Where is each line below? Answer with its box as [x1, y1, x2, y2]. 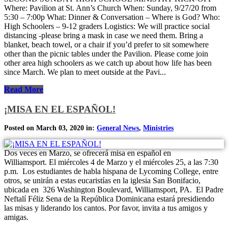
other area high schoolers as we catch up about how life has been [4, 58, 212, 67]
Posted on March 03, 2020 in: [4, 124, 97, 132]
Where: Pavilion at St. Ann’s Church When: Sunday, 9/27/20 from [4, 3, 216, 12]
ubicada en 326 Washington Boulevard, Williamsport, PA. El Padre [4, 185, 223, 194]
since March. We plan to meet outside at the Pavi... [4, 67, 166, 76]
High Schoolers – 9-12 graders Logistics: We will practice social [4, 21, 210, 31]
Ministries [143, 124, 174, 132]
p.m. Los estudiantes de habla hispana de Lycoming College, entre [4, 167, 218, 176]
